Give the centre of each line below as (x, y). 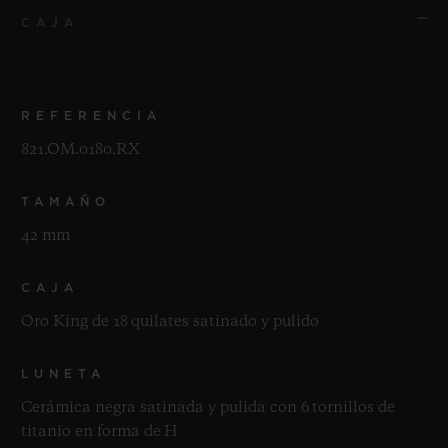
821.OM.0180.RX (80, 150)
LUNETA (63, 374)
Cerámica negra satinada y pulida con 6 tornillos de (208, 408)
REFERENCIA (91, 116)
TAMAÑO (66, 202)
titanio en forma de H (99, 432)
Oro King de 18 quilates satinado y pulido (170, 322)
